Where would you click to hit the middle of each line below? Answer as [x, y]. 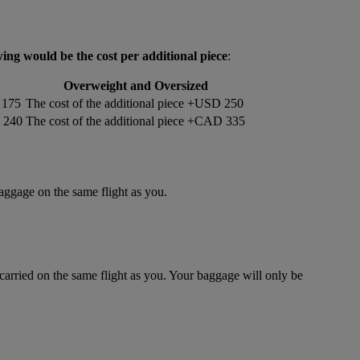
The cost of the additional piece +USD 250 [135, 103]
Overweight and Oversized [135, 85]
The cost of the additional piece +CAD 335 [135, 121]
